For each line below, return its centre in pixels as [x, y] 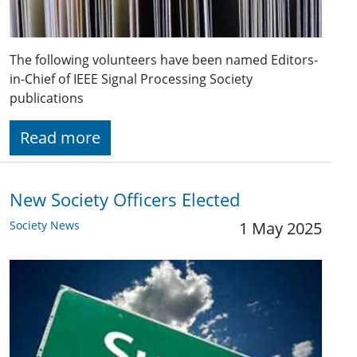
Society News [45, 225]
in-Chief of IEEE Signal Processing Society [131, 78]
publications [47, 98]
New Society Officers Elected [125, 199]
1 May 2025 [280, 228]
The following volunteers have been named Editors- [164, 59]
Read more [60, 137]
